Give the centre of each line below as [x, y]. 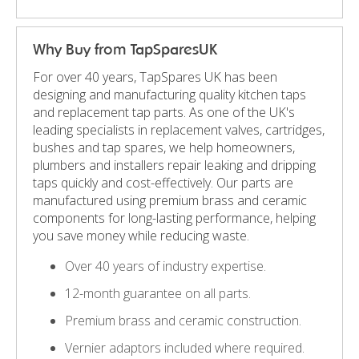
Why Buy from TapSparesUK [125, 49]
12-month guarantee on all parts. [158, 293]
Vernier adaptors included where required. [185, 347]
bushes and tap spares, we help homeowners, [164, 147]
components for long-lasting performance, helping [174, 218]
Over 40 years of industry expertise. [165, 266]
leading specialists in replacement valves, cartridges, [179, 129]
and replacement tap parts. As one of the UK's [164, 112]
